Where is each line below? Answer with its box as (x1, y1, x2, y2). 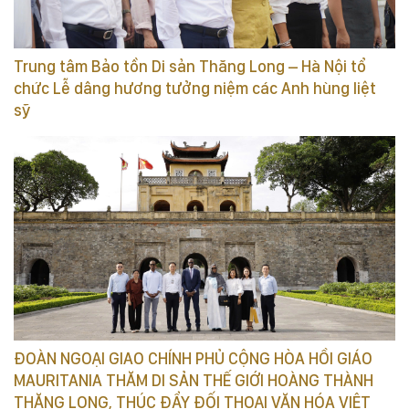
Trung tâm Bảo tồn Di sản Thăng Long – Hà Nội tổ (14, 56, 366, 76)
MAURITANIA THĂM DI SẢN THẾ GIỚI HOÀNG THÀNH (14, 370, 373, 390)
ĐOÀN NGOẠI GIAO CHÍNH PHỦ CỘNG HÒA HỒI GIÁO (14, 348, 372, 368)
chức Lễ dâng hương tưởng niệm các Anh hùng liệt (14, 78, 376, 98)
